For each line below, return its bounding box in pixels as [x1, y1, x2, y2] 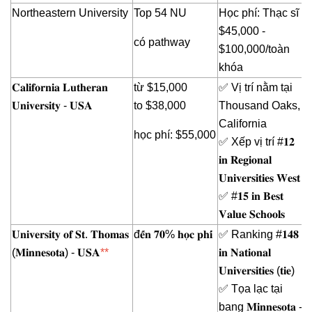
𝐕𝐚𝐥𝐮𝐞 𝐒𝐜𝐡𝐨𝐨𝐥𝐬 [219, 208, 285, 221]
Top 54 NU [134, 7, 187, 19]
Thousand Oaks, [219, 100, 300, 112]
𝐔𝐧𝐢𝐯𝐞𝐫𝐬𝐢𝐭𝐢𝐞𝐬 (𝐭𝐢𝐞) [219, 265, 295, 277]
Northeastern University [12, 7, 128, 19]
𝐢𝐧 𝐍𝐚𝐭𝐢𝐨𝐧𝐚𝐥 [219, 247, 271, 259]
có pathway [134, 36, 190, 49]
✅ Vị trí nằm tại [219, 81, 292, 94]
